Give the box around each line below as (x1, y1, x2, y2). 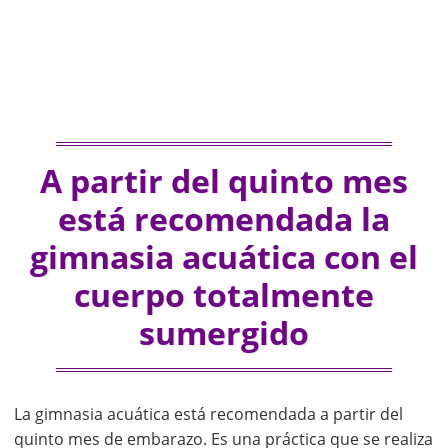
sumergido (139, 310, 309, 354)
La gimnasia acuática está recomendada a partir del (14, 402, 403, 425)
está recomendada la (58, 196, 390, 240)
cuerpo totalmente (74, 272, 374, 316)
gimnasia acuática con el (30, 234, 418, 278)
